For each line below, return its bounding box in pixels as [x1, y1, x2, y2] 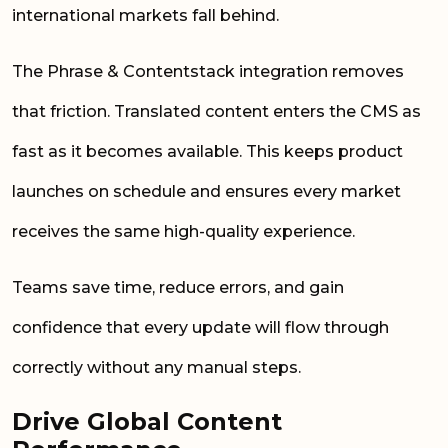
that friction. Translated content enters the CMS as [12, 101, 421, 121]
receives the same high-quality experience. [12, 221, 359, 241]
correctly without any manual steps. [12, 357, 305, 377]
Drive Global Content [12, 406, 282, 436]
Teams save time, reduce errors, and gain [12, 277, 344, 297]
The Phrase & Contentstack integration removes [12, 61, 404, 81]
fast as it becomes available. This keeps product [12, 141, 403, 161]
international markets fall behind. [12, 5, 283, 25]
